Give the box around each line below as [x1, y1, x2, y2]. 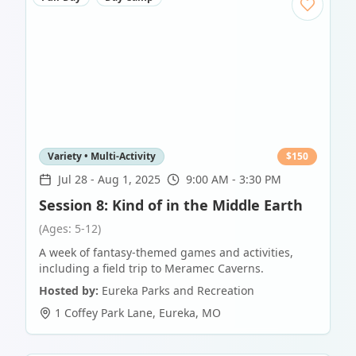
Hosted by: [39, 283, 99, 299]
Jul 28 [58, 172, 87, 188]
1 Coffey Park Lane [55, 305, 153, 321]
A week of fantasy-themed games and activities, [39, 245, 293, 261]
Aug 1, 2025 [98, 172, 161, 188]
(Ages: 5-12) [39, 221, 101, 237]
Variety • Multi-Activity [48, 149, 156, 164]
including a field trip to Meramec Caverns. [39, 261, 264, 277]
